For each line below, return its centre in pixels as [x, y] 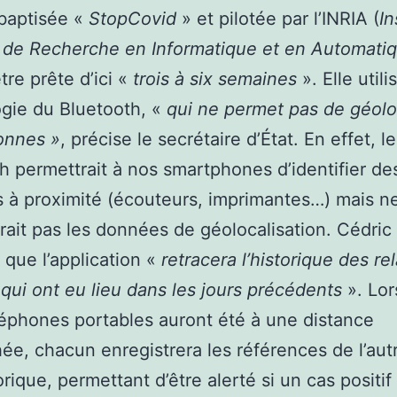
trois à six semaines [212, 78]
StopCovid [132, 18]
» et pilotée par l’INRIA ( [278, 18]
